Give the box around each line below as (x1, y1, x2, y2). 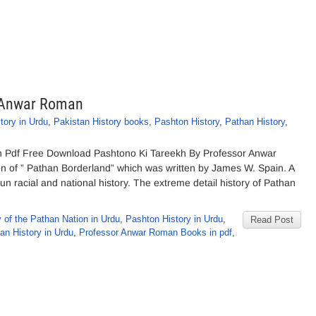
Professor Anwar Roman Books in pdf (79, 227, 232, 238)
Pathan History (225, 116, 285, 127)
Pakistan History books (54, 116, 149, 127)
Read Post (250, 214, 293, 225)
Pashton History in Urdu (126, 214, 223, 224)
